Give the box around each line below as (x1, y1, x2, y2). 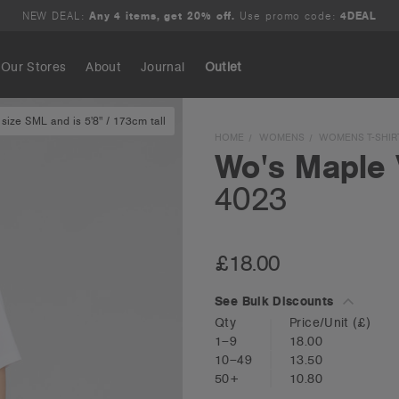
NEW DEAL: (21, 9, 85, 22)
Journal (141, 59, 185, 75)
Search (72, 122, 119, 141)
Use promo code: (240, 9, 336, 22)
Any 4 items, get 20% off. (88, 9, 236, 22)
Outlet (204, 59, 242, 75)
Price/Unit (289, 313, 353, 330)
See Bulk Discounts (215, 292, 338, 309)
